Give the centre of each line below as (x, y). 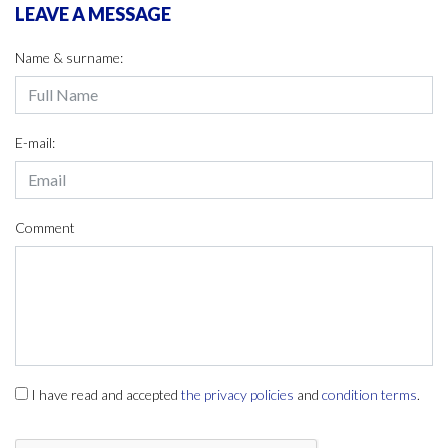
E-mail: (35, 143)
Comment (45, 228)
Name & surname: (69, 58)
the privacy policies (237, 395)
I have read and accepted (106, 395)
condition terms (369, 395)
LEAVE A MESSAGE (93, 14)
